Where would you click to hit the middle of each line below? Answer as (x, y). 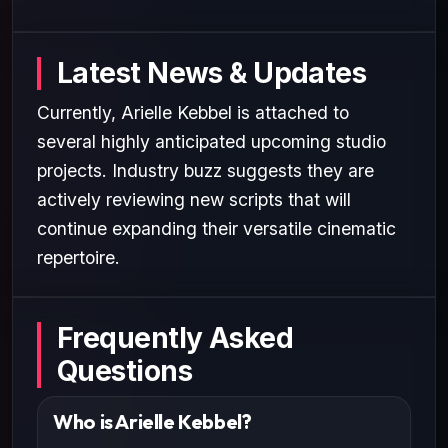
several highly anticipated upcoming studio (211, 141)
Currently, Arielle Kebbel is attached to (193, 112)
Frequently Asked (175, 337)
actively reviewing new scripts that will (194, 199)
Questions (124, 370)
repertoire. (78, 257)
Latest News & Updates (212, 72)
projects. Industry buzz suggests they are (205, 170)
